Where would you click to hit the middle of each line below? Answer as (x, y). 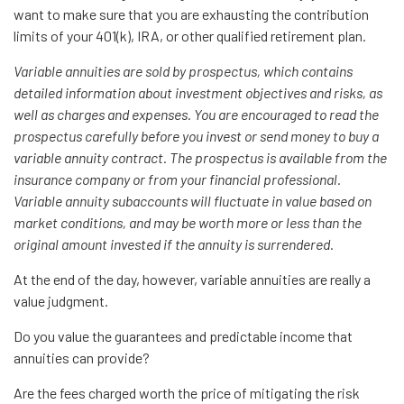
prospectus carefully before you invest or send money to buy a (196, 136)
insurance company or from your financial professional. (177, 179)
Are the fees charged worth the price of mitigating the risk (187, 393)
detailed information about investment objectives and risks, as (198, 92)
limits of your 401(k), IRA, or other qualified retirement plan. (190, 36)
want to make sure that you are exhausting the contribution (191, 14)
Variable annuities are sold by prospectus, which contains (183, 71)
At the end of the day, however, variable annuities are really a (192, 279)
